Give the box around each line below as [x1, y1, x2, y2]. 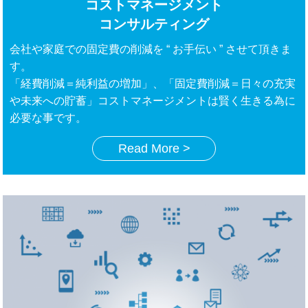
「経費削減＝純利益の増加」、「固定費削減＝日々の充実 [10, 78, 296, 90]
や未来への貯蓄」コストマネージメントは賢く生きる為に [10, 95, 296, 107]
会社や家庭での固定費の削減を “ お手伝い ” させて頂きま [10, 43, 292, 56]
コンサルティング [99, 16, 209, 32]
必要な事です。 [10, 112, 87, 124]
